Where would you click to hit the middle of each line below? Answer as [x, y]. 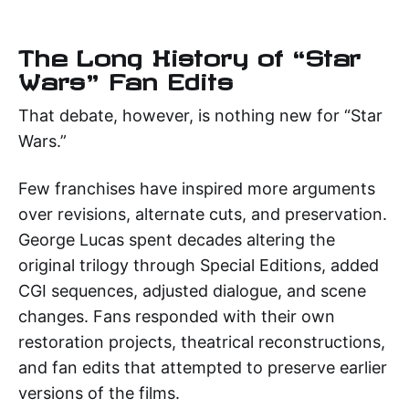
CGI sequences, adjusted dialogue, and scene [192, 290]
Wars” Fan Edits [126, 77]
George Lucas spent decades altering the [177, 239]
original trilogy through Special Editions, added [199, 265]
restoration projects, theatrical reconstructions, [202, 341]
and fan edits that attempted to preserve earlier [203, 367]
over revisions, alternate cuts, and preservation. [203, 214]
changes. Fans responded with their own [177, 316]
